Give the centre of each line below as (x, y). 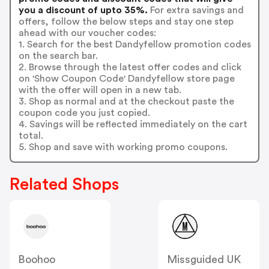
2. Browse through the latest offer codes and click (130, 67)
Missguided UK (204, 260)
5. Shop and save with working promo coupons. (123, 147)
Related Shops (64, 185)
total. (31, 135)
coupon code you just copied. (84, 113)
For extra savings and (195, 10)
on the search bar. (58, 56)
